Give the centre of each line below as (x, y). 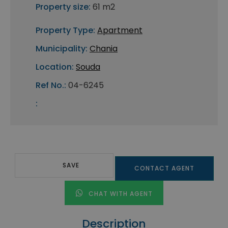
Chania (104, 49)
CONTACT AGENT (164, 168)
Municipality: (62, 49)
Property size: (63, 7)
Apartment (120, 31)
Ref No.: (51, 85)
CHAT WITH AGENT (119, 194)
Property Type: (65, 31)
